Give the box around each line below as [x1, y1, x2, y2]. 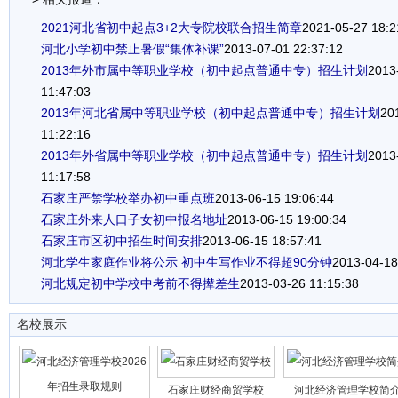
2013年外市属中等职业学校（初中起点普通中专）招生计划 [41, 63, 368, 77]
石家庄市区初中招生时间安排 [41, 234, 203, 248]
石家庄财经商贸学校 [168, 384, 264, 396]
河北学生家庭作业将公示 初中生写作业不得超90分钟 [41, 255, 332, 269]
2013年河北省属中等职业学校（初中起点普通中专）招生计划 [41, 106, 380, 120]
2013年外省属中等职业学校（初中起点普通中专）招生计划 [41, 148, 368, 163]
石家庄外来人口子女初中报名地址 [41, 212, 227, 227]
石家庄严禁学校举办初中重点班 [41, 191, 215, 205]
